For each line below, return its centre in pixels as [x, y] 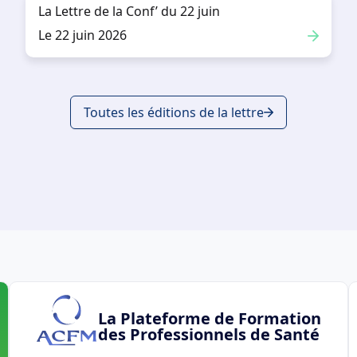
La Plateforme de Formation [209, 319]
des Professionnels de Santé [208, 335]
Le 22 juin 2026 [82, 35]
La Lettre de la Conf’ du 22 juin [129, 12]
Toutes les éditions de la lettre [174, 113]
